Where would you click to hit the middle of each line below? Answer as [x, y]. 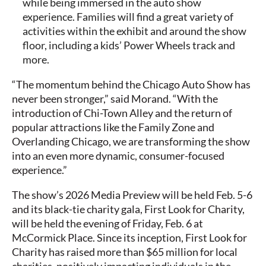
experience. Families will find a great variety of [128, 17]
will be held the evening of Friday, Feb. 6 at [107, 224]
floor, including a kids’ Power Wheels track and [129, 45]
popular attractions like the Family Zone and [113, 127]
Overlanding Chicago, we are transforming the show [131, 142]
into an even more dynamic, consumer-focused [118, 156]
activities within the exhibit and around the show [134, 31]
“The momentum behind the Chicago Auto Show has [131, 85]
